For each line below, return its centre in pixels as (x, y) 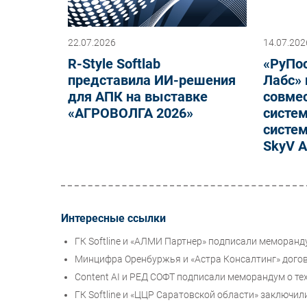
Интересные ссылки (113, 218)
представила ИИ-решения (152, 81)
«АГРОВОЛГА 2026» (131, 113)
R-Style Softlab (114, 64)
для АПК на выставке (138, 97)
